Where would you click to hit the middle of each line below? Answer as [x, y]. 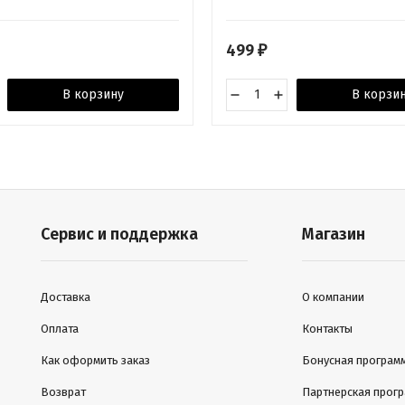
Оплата [59, 328]
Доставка [65, 297]
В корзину [93, 94]
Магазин [334, 234]
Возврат [63, 391]
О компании [334, 297]
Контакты [328, 328]
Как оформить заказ [95, 360]
